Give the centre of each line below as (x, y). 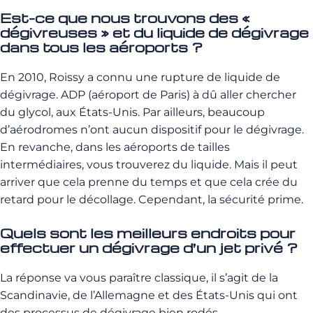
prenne (109, 182)
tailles (214, 147)
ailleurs (183, 112)
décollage (106, 199)
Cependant (170, 199)
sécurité (242, 199)
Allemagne (125, 295)
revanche (44, 147)
